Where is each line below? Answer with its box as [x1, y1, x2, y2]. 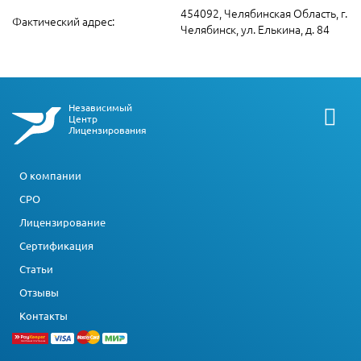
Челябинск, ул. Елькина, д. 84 [180, 21, 330, 37]
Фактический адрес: [12, 13, 114, 29]
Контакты [19, 308, 68, 322]
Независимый [68, 101, 132, 114]
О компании [19, 168, 81, 182]
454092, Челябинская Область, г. [180, 5, 347, 21]
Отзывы [19, 284, 59, 299]
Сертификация [19, 238, 93, 252]
